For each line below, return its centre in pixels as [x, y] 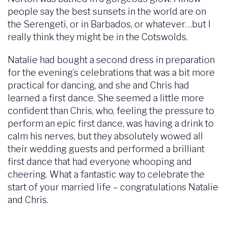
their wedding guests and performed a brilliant [106, 149]
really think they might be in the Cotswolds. [98, 37]
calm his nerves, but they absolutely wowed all [105, 136]
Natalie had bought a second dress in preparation [111, 60]
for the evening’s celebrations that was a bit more [111, 73]
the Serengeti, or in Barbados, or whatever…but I [109, 24]
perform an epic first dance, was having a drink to [111, 123]
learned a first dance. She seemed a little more [106, 98]
